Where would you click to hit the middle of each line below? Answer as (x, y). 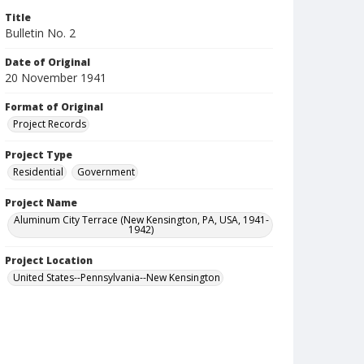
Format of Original (54, 107)
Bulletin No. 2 (40, 33)
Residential (38, 172)
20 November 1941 (56, 78)
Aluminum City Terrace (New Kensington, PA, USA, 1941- (141, 220)
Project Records (50, 124)
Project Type (39, 155)
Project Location (49, 260)
